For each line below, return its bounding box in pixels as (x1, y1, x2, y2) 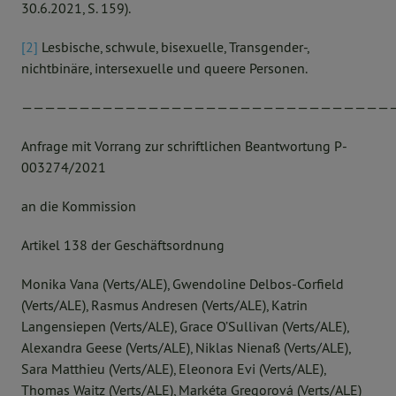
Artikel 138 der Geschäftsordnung (21, 236, 225, 254)
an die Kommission (21, 197, 136, 215)
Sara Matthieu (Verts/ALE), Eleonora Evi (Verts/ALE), (21, 360, 325, 377)
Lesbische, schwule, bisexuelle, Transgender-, (38, 38, 308, 56)
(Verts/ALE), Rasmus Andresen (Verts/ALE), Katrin (21, 296, 308, 314)
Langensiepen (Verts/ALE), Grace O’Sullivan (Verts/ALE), (21, 317, 348, 335)
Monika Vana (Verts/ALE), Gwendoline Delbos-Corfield (21, 275, 344, 293)
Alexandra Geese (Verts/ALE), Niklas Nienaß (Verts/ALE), (21, 339, 350, 356)
